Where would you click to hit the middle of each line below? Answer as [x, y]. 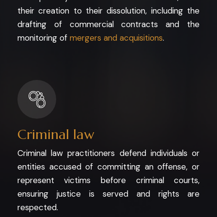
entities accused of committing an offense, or [108, 167]
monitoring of [43, 38]
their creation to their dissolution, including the [108, 11]
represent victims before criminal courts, [108, 180]
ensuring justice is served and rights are [108, 194]
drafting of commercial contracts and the [108, 24]
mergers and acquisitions [116, 38]
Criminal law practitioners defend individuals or [108, 153]
